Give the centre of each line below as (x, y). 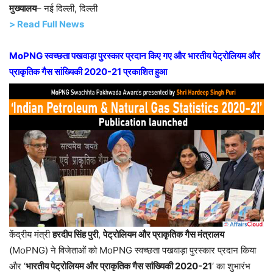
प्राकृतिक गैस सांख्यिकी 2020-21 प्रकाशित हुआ (88, 72)
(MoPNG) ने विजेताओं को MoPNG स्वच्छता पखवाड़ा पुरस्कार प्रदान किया (133, 250)
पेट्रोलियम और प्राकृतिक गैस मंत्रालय (164, 235)
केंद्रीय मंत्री (31, 235)
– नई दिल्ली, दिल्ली (67, 9)
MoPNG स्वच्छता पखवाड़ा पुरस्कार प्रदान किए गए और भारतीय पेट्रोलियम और (135, 56)
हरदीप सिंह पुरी (75, 235)
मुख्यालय (23, 9)
